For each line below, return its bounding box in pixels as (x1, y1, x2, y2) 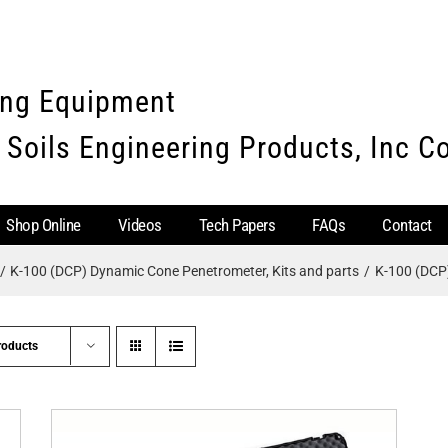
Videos (117, 214, 162, 235)
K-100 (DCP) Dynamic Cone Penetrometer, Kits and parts (10, 263, 360, 279)
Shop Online (6, 214, 81, 235)
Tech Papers (198, 214, 275, 235)
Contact (382, 214, 432, 235)
